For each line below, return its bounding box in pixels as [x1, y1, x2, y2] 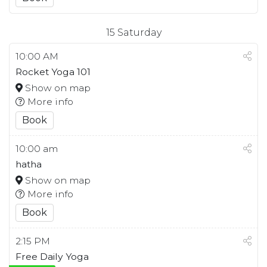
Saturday [117, 26, 162, 38]
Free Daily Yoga [15, 250, 89, 262]
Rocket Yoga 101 [15, 66, 91, 77]
